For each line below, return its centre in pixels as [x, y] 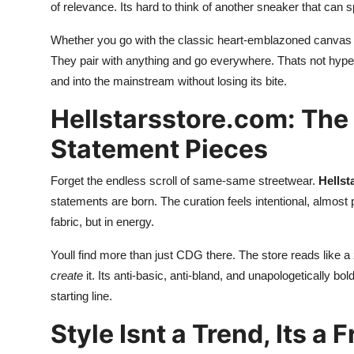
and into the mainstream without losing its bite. [169, 81]
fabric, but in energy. [102, 221]
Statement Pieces [159, 149]
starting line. [81, 296]
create [67, 275]
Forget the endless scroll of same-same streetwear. [185, 180]
